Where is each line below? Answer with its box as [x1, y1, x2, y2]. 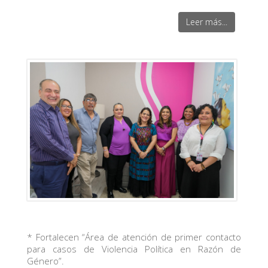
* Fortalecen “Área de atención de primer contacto [26, 231, 242, 243]
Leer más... [186, 16, 228, 28]
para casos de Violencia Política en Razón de [26, 243, 242, 255]
